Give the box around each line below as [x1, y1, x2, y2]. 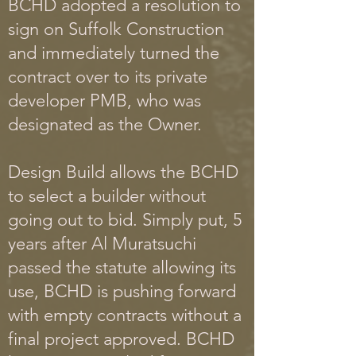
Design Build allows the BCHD [8, 161, 238, 183]
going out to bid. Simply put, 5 [8, 209, 242, 230]
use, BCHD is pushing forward [8, 281, 236, 302]
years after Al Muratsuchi [8, 233, 196, 254]
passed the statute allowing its [8, 257, 236, 278]
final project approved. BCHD [8, 328, 234, 350]
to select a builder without [8, 185, 206, 207]
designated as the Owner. [8, 114, 202, 135]
